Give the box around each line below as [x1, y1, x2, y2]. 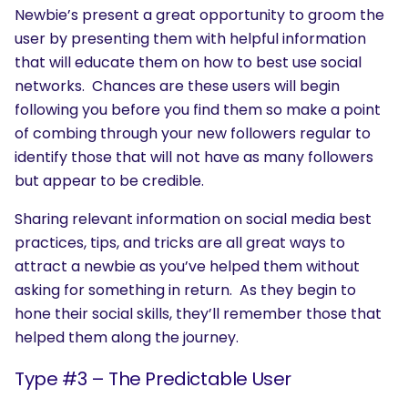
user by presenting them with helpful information [15, 27, 366, 49]
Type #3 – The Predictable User [15, 365, 291, 392]
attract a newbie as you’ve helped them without [15, 255, 360, 277]
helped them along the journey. [15, 326, 239, 348]
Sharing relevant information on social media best [15, 208, 372, 229]
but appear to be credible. [15, 169, 204, 191]
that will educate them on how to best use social [15, 51, 362, 73]
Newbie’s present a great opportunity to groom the [15, 4, 384, 25]
